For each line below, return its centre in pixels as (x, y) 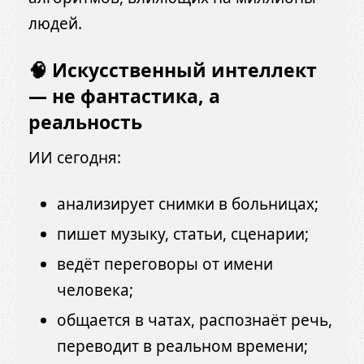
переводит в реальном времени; (182, 346)
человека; (95, 290)
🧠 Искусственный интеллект (173, 70)
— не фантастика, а (124, 96)
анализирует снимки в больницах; (188, 204)
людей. (55, 24)
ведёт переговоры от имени (165, 264)
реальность (85, 122)
